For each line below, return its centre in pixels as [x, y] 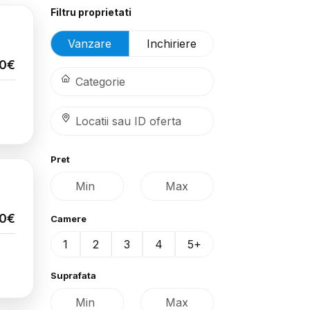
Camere [69, 219]
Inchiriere [171, 44]
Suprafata [73, 275]
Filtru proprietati [91, 12]
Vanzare [90, 44]
